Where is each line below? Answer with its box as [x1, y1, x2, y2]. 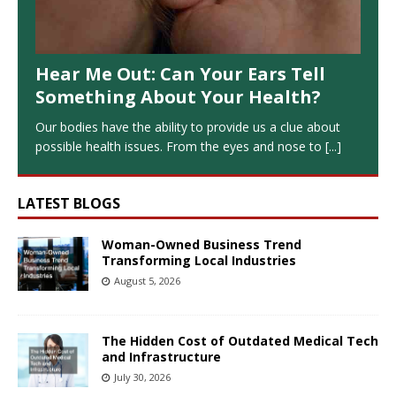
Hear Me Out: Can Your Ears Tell [35, 62, 325, 87]
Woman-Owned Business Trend [102, 236, 301, 254]
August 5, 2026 [114, 274, 180, 288]
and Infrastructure [102, 348, 221, 366]
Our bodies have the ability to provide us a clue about [35, 118, 340, 136]
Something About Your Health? [35, 85, 321, 110]
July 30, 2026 [114, 370, 171, 385]
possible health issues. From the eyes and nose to [35, 138, 325, 156]
